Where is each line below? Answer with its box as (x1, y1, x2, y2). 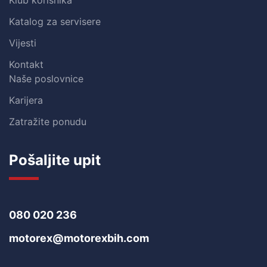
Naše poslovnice (9, 73, 83, 85)
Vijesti (9, 37, 36, 49)
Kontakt (9, 58, 44, 70)
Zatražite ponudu (9, 116, 86, 128)
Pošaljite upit (9, 151, 101, 169)
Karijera (9, 94, 43, 106)
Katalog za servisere (9, 15, 101, 27)
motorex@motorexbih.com (9, 232, 149, 244)
